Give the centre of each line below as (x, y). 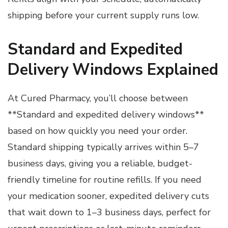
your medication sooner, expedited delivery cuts (108, 196)
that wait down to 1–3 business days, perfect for (109, 212)
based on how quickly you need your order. (97, 131)
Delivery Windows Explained (113, 69)
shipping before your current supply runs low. (103, 15)
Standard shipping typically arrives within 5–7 (103, 147)
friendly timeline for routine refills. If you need (105, 180)
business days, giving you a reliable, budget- (100, 164)
